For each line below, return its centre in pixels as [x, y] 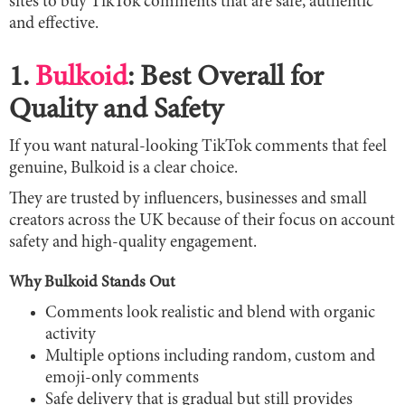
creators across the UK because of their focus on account [202, 221]
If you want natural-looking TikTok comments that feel [198, 146]
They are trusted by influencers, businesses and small [188, 199]
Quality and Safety [116, 111]
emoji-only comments [122, 378]
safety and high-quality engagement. [133, 242]
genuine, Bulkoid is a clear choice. [123, 168]
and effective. [54, 24]
